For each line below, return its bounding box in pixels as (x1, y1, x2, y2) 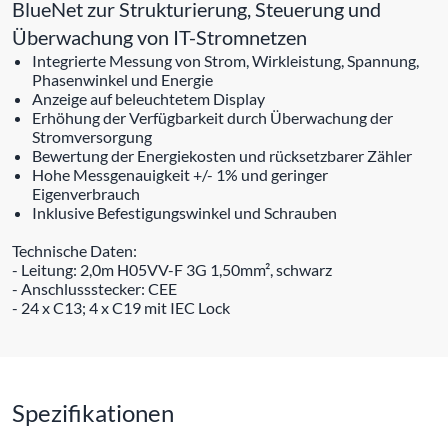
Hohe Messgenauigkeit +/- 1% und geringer (32, 164, 328, 184)
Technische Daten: (12, 240, 137, 260)
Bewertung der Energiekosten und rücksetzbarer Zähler (32, 145, 412, 165)
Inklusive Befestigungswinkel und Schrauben (32, 202, 337, 222)
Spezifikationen (12, 397, 174, 427)
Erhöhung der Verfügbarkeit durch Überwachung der (32, 107, 393, 127)
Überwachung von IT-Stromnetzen (12, 24, 307, 49)
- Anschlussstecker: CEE (12, 278, 177, 298)
